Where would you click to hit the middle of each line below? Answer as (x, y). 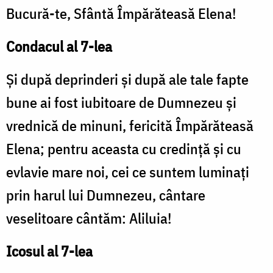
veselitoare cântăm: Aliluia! (89, 218)
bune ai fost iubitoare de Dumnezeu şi (121, 103)
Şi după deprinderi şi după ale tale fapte (127, 80)
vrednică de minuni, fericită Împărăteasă (130, 126)
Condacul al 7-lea (59, 47)
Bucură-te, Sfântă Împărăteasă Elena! (121, 14)
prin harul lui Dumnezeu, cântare (106, 195)
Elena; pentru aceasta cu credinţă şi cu (124, 149)
